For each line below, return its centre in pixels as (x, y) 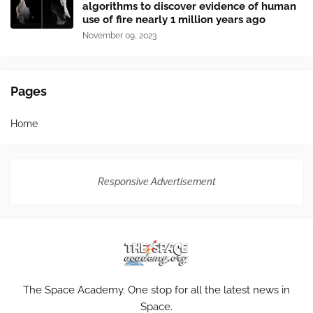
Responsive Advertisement (156, 182)
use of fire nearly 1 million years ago (174, 20)
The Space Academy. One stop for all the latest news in (156, 290)
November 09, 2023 (119, 36)
